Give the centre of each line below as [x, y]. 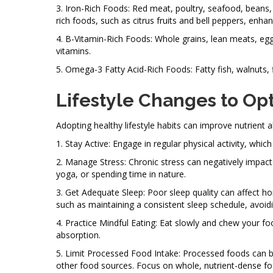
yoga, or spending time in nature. [121, 174]
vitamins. [73, 51]
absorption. [78, 235]
